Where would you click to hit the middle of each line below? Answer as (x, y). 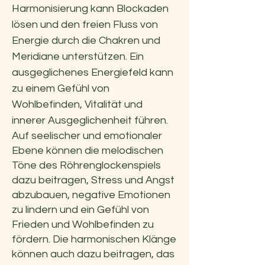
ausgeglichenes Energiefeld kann (93, 72)
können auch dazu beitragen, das (93, 254)
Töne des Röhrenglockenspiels (86, 165)
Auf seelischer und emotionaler (87, 136)
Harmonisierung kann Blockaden (90, 9)
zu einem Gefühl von (61, 88)
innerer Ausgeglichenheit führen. (90, 120)
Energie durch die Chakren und (86, 41)
